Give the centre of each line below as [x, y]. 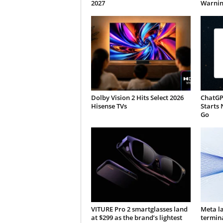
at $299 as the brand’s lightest [136, 218]
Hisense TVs [109, 106]
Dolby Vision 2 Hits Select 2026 [137, 98]
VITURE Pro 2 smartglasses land [139, 209]
